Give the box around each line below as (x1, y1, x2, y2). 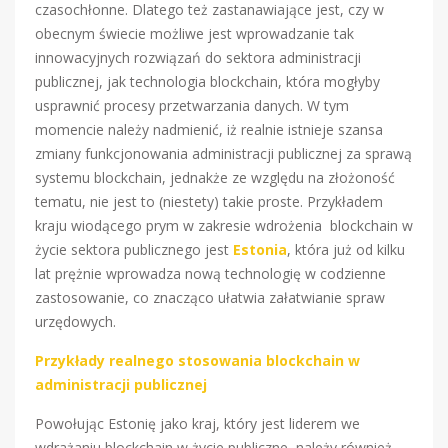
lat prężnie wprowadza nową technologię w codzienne (35, 263, 386, 283)
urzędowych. (35, 311, 116, 331)
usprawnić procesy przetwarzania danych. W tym (35, 95, 349, 115)
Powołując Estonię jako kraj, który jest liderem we (35, 413, 360, 433)
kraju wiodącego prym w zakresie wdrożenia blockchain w (35, 215, 413, 235)
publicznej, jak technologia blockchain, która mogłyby (35, 71, 380, 91)
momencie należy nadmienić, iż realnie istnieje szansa (35, 119, 383, 139)
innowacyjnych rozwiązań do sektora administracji (35, 47, 361, 67)
